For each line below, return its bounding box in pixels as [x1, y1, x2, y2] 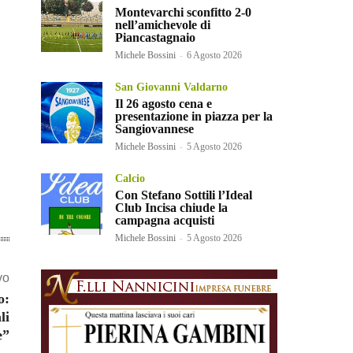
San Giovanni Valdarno [115, 81, 228, 94]
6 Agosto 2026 [187, 50, 242, 61]
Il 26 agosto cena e [115, 97, 212, 111]
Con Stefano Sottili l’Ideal [115, 188, 252, 203]
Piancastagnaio [115, 31, 195, 45]
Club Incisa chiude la [115, 201, 228, 215]
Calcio [115, 173, 145, 185]
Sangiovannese [115, 122, 194, 136]
